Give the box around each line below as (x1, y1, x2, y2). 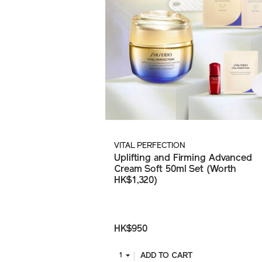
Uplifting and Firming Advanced (114, 154, 252, 164)
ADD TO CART (140, 251, 192, 261)
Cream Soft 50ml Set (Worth (114, 165, 237, 175)
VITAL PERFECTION (114, 142, 185, 151)
